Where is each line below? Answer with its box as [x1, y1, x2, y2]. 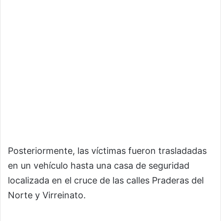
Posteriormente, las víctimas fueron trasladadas [8, 146, 207, 156]
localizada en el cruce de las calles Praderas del [8, 175, 204, 186]
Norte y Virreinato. [8, 190, 86, 201]
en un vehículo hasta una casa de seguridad [8, 160, 189, 171]
